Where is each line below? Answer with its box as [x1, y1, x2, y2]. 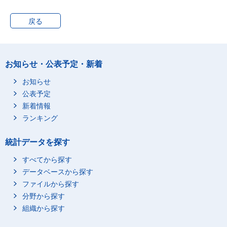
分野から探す [22, 192, 65, 201]
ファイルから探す [22, 180, 79, 188]
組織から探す [22, 204, 65, 213]
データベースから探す [22, 168, 93, 176]
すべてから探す [22, 156, 72, 164]
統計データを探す [5, 138, 70, 147]
